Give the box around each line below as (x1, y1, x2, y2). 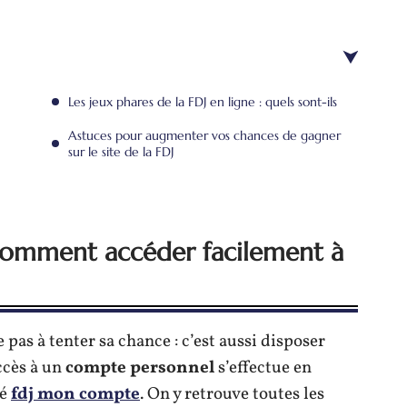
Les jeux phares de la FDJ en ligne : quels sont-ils (68, 94, 337, 110)
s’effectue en (214, 356, 312, 380)
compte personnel (65, 356, 214, 380)
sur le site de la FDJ (68, 144, 174, 160)
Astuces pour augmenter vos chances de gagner (68, 127, 341, 144)
